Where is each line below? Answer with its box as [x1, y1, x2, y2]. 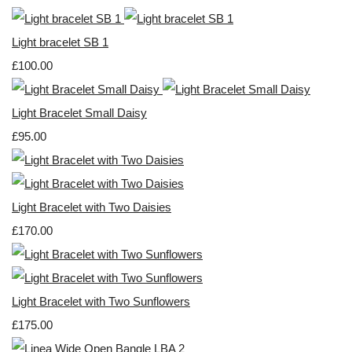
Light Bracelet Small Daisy [12, 106, 147, 120]
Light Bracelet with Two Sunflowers [12, 295, 190, 309]
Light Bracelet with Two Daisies [12, 200, 171, 214]
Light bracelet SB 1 [12, 35, 108, 49]
